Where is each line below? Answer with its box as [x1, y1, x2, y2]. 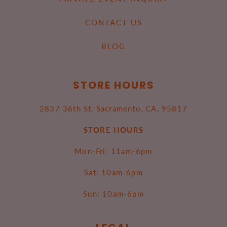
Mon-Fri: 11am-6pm [74, 146, 153, 156]
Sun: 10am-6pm [83, 189, 144, 198]
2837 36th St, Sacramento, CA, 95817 [40, 104, 187, 113]
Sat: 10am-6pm [84, 168, 143, 177]
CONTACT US [85, 18, 142, 27]
